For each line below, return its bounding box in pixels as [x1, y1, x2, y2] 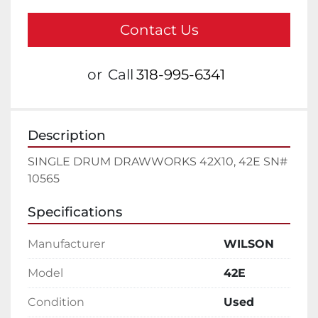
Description [28, 127, 106, 144]
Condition [28, 295, 84, 309]
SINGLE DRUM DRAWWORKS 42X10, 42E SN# [28, 155, 287, 169]
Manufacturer [28, 237, 105, 251]
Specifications [28, 204, 122, 221]
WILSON [224, 237, 274, 251]
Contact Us [119, 21, 199, 39]
